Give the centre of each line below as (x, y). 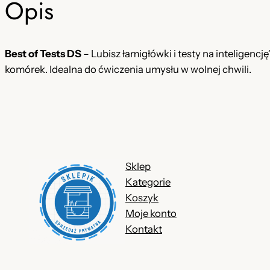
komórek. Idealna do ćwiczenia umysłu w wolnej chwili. (128, 69)
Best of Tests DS (43, 53)
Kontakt (144, 229)
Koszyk (142, 197)
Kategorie (148, 182)
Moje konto (151, 213)
